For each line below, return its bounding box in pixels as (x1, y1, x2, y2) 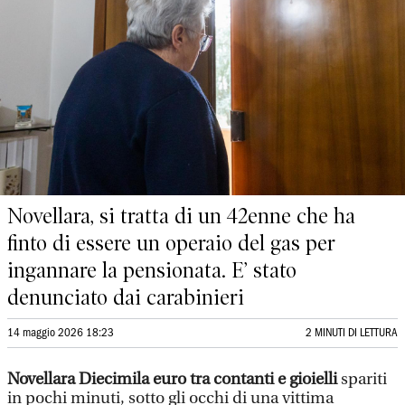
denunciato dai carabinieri (7, 285, 244, 310)
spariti (337, 370, 387, 389)
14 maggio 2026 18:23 (7, 328, 114, 338)
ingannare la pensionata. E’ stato (7, 258, 297, 283)
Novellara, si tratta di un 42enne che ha (7, 203, 355, 229)
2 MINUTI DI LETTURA (306, 328, 398, 338)
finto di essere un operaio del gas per (7, 231, 335, 256)
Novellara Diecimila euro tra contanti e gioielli (7, 370, 337, 389)
